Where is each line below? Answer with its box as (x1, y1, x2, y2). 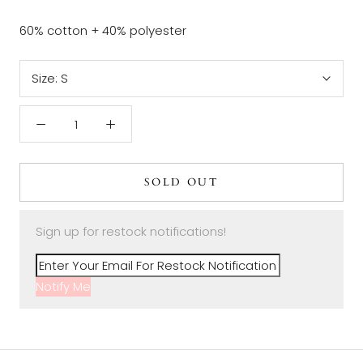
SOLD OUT (143, 175, 220, 190)
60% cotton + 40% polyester (19, 22, 190, 40)
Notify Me (36, 278, 91, 296)
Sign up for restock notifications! (36, 223, 226, 241)
